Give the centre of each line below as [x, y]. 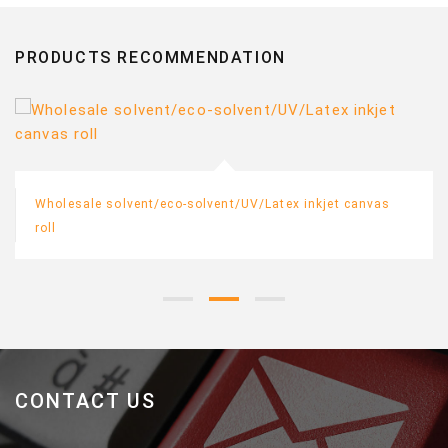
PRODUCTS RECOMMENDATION [150, 58]
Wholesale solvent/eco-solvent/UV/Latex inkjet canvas [213, 204]
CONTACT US [85, 401]
